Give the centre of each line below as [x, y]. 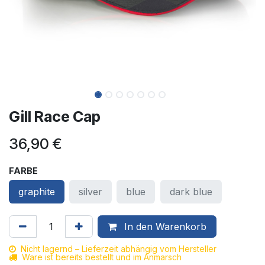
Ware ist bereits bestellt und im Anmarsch [102, 257]
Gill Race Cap [55, 117]
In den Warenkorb [164, 227]
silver [91, 192]
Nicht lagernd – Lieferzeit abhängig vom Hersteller [119, 249]
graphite [37, 192]
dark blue [191, 192]
